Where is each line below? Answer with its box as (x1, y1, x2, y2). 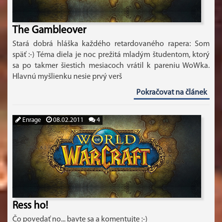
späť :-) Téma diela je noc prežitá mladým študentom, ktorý (12, 51, 210, 59)
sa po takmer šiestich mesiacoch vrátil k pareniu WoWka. (12, 62, 210, 70)
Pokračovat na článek (136, 89, 207, 97)
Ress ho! (12, 201, 48, 211)
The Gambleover (12, 25, 86, 36)
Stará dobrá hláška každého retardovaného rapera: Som (12, 40, 210, 48)
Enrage (21, 117, 41, 123)
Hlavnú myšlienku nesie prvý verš (12, 73, 122, 81)
